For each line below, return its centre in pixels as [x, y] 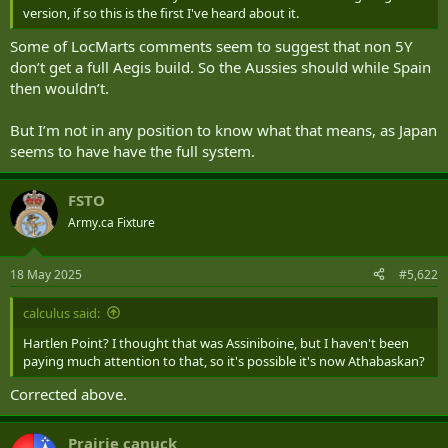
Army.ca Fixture [111, 222]
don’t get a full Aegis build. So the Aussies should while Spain [220, 67]
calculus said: [61, 312]
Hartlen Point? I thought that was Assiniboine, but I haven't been [216, 342]
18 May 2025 [46, 274]
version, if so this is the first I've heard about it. [161, 12]
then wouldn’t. [59, 88]
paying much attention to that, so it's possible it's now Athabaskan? [224, 360]
